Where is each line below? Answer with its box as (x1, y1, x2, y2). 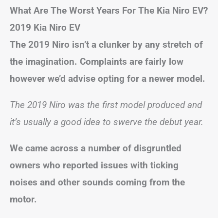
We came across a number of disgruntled (10, 143, 182, 154)
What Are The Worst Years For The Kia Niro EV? (10, 5, 208, 16)
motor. (10, 194, 37, 205)
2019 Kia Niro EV (10, 22, 80, 33)
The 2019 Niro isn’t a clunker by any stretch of (10, 39, 203, 50)
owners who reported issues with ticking (10, 160, 179, 171)
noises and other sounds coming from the (10, 177, 185, 188)
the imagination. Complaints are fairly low (10, 56, 183, 67)
